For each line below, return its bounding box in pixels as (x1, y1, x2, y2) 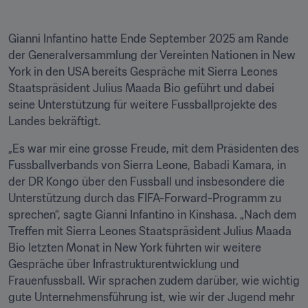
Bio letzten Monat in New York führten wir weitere (8, 241, 261, 254)
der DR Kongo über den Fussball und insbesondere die (8, 175, 285, 188)
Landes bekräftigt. (8, 114, 101, 128)
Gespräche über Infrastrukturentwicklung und (8, 257, 239, 271)
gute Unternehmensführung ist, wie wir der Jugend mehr (8, 290, 295, 304)
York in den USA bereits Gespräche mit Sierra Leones (8, 65, 278, 78)
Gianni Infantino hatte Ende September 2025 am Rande (8, 32, 289, 45)
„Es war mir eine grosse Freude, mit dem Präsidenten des (8, 142, 299, 155)
